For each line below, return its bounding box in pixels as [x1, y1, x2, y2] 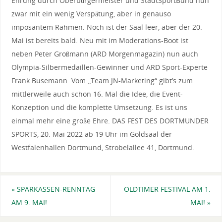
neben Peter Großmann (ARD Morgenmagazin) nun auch [11, 49, 198, 58]
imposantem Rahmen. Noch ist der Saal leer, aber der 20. [11, 22, 202, 32]
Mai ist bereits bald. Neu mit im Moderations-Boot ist [11, 35, 188, 45]
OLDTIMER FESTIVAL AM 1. [124, 184, 211, 194]
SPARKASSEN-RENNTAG [14, 184, 95, 194]
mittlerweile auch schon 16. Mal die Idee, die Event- [11, 89, 183, 99]
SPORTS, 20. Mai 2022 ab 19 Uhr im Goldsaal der [11, 129, 172, 139]
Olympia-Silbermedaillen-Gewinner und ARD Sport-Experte [11, 62, 208, 72]
